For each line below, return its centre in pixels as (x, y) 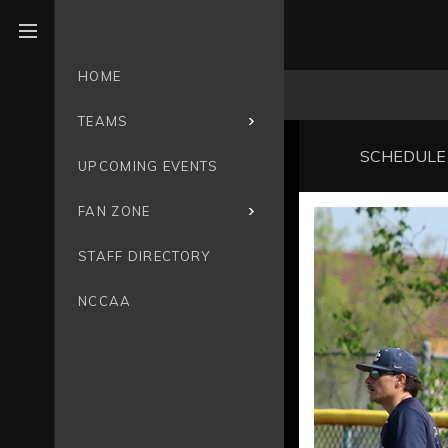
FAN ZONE (114, 211)
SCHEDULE (402, 156)
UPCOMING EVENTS (148, 166)
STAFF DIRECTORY (144, 256)
